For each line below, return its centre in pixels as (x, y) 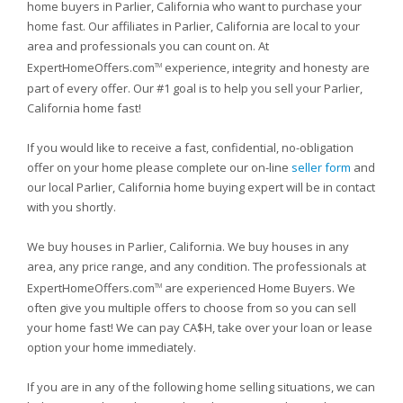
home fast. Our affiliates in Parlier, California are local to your (193, 27)
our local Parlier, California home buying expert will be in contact (201, 187)
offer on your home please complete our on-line (159, 167)
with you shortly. (72, 206)
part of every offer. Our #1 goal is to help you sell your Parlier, (195, 88)
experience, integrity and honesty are (266, 68)
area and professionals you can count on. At (148, 46)
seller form (321, 167)
